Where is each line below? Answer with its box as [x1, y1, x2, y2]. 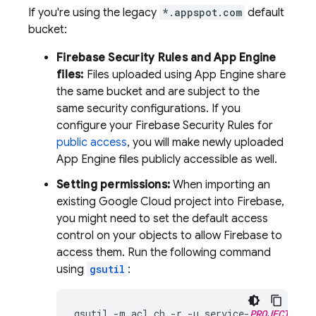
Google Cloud [99, 195, 171, 209]
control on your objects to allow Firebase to [56, 229, 282, 243]
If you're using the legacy [28, 6, 159, 20]
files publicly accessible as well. [116, 152, 277, 166]
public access [56, 135, 127, 150]
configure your [56, 119, 135, 133]
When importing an [170, 178, 270, 192]
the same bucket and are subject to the [56, 85, 260, 99]
